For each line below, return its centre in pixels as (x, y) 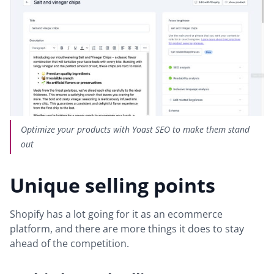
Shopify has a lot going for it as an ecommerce (116, 214)
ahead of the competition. (71, 243)
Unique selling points (113, 185)
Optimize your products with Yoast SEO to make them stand (135, 129)
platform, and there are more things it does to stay (127, 228)
